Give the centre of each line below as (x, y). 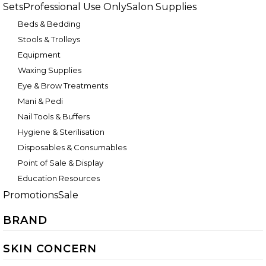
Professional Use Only (75, 7)
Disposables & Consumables (72, 147)
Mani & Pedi (40, 101)
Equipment (39, 55)
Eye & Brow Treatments (63, 85)
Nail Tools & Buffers (54, 116)
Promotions (31, 195)
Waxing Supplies (50, 70)
